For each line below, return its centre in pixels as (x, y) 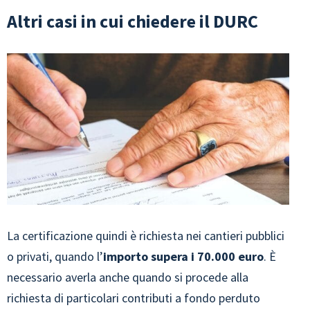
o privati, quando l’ (55, 256)
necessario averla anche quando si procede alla (128, 277)
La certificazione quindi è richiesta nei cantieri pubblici (146, 235)
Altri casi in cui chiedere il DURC (133, 21)
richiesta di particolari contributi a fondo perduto (134, 298)
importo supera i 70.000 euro (183, 256)
